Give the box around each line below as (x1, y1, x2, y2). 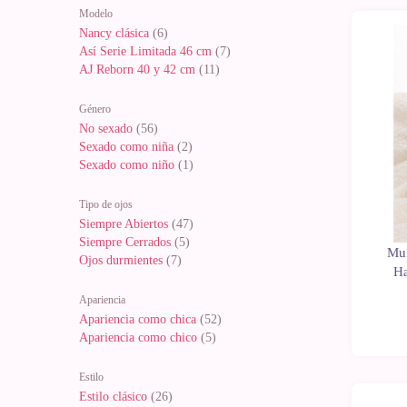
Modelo (79, 7, 113, 20)
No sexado (79, 122, 133, 135)
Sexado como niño (79, 158, 174, 172)
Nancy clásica (79, 26, 149, 40)
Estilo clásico (79, 390, 147, 403)
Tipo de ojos (79, 198, 133, 211)
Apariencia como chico (79, 331, 197, 344)
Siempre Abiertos (79, 217, 168, 231)
